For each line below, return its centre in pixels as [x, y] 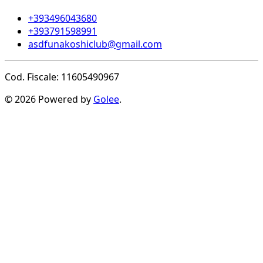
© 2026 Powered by [49, 100]
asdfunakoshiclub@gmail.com [95, 44]
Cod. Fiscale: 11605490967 [62, 77]
